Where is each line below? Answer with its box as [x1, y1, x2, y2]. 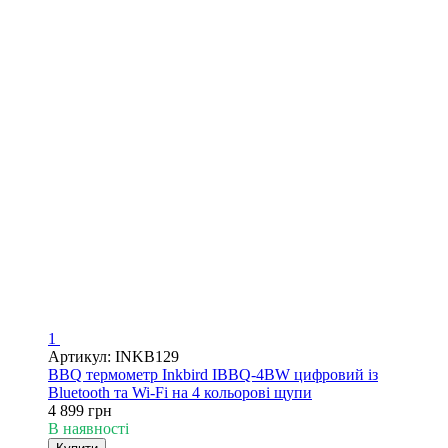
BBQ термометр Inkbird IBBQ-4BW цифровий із [48, 365, 378, 383]
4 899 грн [48, 401, 112, 419]
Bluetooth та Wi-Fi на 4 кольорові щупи [48, 383, 312, 401]
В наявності [48, 419, 129, 437]
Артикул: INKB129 [48, 347, 179, 365]
